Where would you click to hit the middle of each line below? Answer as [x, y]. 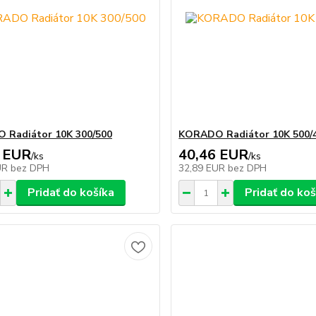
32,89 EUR [203, 168]
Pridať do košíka [71, 193]
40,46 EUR [214, 155]
